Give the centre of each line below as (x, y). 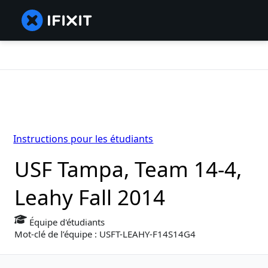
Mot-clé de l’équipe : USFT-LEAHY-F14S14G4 (105, 234)
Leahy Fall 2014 (90, 197)
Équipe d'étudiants (66, 222)
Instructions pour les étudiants (83, 139)
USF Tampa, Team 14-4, (128, 169)
